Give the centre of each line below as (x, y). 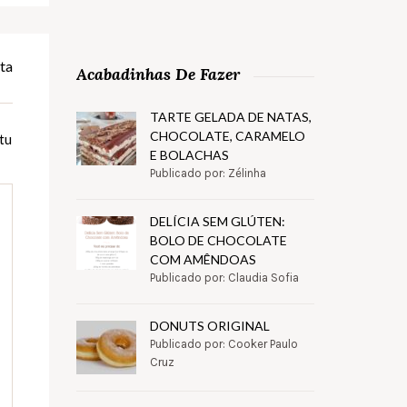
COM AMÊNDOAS (203, 260)
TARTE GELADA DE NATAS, (230, 117)
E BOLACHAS (189, 155)
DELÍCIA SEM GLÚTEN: (217, 222)
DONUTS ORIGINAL (209, 326)
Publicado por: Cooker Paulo (223, 344)
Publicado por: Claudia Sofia (224, 278)
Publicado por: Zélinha (208, 174)
